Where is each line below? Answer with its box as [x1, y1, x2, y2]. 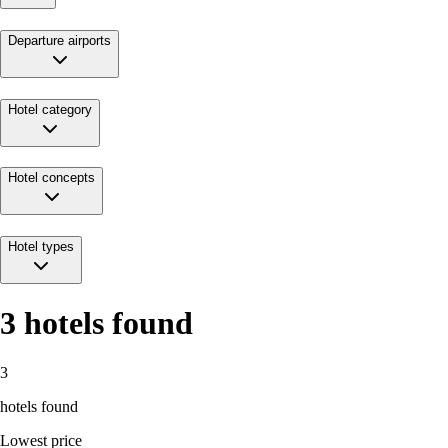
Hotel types [8, 238, 74, 254]
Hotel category [8, 101, 92, 117]
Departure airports [8, 32, 111, 48]
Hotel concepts [8, 170, 95, 186]
